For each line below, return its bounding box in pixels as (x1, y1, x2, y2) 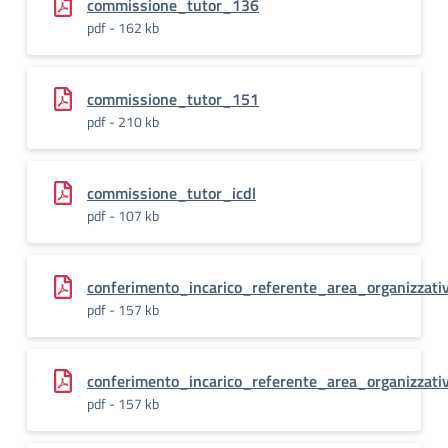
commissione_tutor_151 (87, 87, 259, 111)
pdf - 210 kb (87, 111, 159, 132)
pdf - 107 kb (87, 205, 159, 226)
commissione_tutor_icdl (87, 181, 256, 205)
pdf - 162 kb (87, 17, 159, 38)
